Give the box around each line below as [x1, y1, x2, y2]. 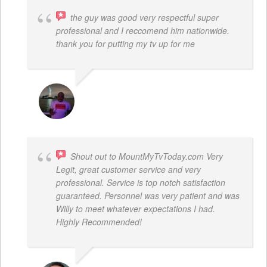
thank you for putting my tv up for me [56, 38, 195, 50]
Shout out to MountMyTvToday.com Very [70, 150, 223, 163]
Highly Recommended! [56, 216, 142, 228]
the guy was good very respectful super [70, 11, 219, 24]
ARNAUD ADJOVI [86, 88, 149, 100]
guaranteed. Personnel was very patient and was [56, 190, 240, 202]
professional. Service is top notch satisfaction [56, 176, 225, 189]
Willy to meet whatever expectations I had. [56, 203, 215, 215]
